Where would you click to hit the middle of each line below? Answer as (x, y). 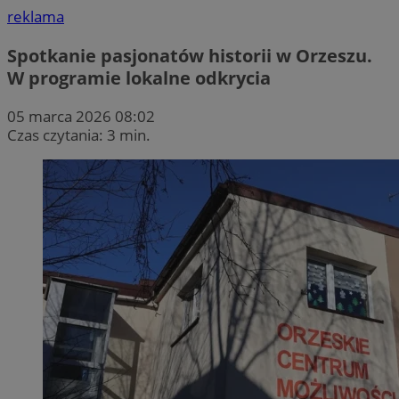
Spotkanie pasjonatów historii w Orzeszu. (190, 55)
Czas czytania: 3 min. (79, 134)
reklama (36, 17)
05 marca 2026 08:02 (81, 116)
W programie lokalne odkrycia (139, 77)
